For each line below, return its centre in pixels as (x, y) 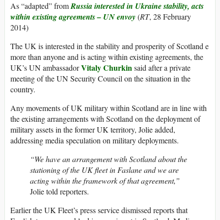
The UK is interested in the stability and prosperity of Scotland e (110, 46)
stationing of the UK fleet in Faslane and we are (104, 170)
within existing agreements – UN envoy (73, 17)
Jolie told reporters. (59, 192)
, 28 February (170, 17)
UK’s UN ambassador (46, 68)
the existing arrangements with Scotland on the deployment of (105, 119)
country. (23, 89)
